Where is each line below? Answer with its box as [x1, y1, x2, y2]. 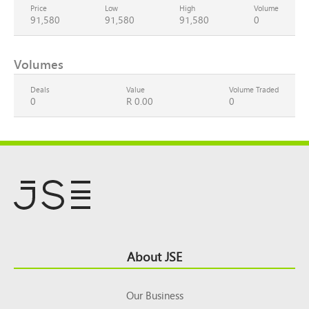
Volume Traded [229, 82, 279, 97]
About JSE [127, 245, 182, 267]
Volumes [14, 53, 63, 75]
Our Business [126, 286, 183, 304]
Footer [14, 238, 59, 265]
